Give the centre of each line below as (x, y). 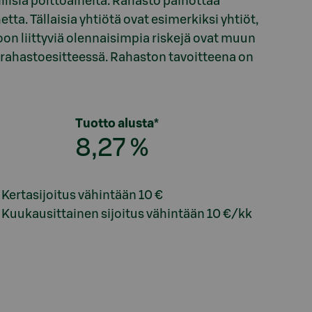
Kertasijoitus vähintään (69, 195)
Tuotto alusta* (117, 123)
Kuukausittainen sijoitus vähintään (103, 214)
